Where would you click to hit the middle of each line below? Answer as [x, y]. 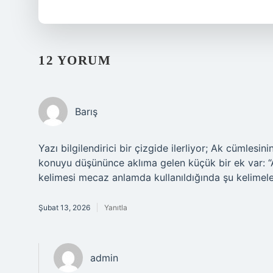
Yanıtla [116, 207]
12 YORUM [75, 60]
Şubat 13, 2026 [64, 207]
